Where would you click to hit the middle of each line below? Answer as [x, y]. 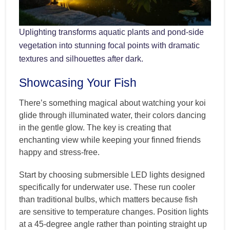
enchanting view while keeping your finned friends [110, 140]
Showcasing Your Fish [78, 82]
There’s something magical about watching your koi [112, 103]
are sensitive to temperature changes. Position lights [114, 212]
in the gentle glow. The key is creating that [95, 127]
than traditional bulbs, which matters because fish [108, 199]
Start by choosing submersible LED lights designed [112, 175]
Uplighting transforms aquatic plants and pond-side [111, 32]
